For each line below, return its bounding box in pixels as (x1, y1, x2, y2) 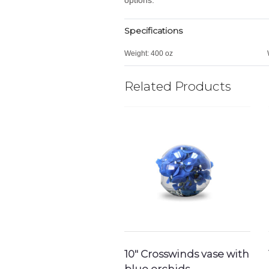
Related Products (124, 78, 231, 94)
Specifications (124, 25, 183, 36)
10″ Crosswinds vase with (124, 248, 249, 261)
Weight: (124, 49, 149, 58)
